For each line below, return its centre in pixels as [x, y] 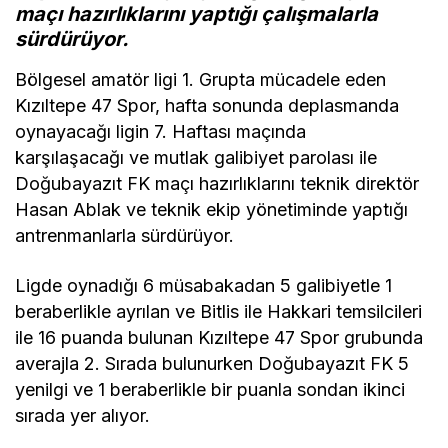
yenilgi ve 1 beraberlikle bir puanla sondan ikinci [210, 390]
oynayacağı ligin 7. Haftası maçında [161, 132]
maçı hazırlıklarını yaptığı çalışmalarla [196, 14]
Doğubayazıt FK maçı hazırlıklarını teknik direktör [217, 184]
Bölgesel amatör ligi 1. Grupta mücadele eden [201, 80]
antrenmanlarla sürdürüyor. [125, 236]
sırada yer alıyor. [83, 416]
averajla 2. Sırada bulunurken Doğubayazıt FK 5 [212, 364]
